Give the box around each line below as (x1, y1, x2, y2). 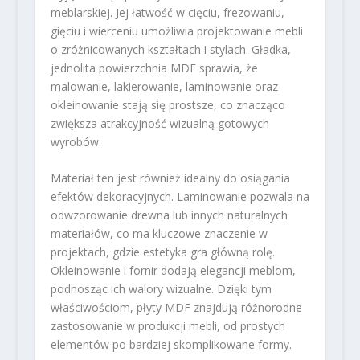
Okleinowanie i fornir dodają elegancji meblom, (50, 263, 296, 279)
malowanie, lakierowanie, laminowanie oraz (50, 78, 278, 94)
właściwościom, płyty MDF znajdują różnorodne (50, 300, 302, 316)
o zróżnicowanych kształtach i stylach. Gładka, (50, 41, 291, 57)
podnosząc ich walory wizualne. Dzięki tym (50, 281, 272, 297)
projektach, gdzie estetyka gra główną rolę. (50, 244, 275, 260)
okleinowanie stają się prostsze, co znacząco (50, 96, 285, 112)
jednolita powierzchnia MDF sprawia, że (50, 59, 258, 76)
